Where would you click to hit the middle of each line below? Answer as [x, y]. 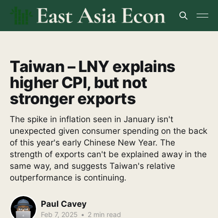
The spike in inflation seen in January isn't [91, 119]
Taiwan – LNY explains [92, 66]
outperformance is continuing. [68, 178]
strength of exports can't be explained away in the [108, 154]
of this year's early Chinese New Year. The [92, 143]
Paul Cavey [64, 204]
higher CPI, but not [79, 82]
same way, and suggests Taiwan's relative [92, 166]
